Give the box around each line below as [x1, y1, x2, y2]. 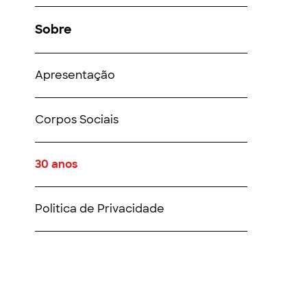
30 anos [35, 157, 78, 171]
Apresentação [35, 68, 115, 82]
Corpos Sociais [35, 112, 119, 127]
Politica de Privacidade [35, 201, 164, 216]
